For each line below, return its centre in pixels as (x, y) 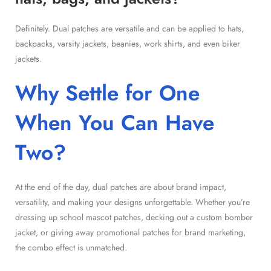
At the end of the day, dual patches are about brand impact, (121, 187)
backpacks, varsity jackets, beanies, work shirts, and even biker (128, 43)
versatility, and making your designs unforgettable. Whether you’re (132, 202)
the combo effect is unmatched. (71, 247)
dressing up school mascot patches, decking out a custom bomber (134, 217)
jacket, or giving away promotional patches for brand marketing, (130, 232)
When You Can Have (115, 122)
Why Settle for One (107, 93)
